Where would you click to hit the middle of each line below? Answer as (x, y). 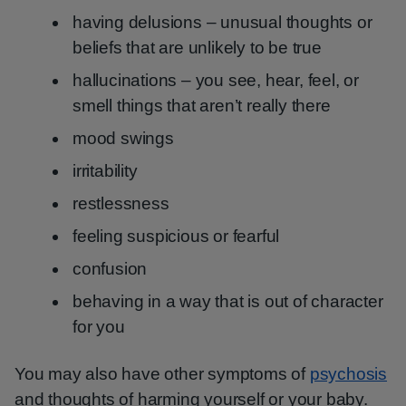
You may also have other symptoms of (162, 374)
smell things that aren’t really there (202, 106)
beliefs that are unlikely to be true (197, 48)
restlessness (121, 203)
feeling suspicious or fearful (176, 236)
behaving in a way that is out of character (228, 301)
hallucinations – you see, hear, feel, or (216, 80)
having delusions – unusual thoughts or (222, 22)
